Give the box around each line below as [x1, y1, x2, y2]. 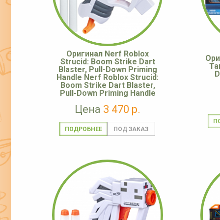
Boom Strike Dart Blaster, [60, 81, 155, 90]
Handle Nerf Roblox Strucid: [56, 73, 159, 82]
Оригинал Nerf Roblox [66, 49, 149, 59]
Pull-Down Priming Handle [59, 88, 156, 98]
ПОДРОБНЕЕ [64, 126, 102, 133]
